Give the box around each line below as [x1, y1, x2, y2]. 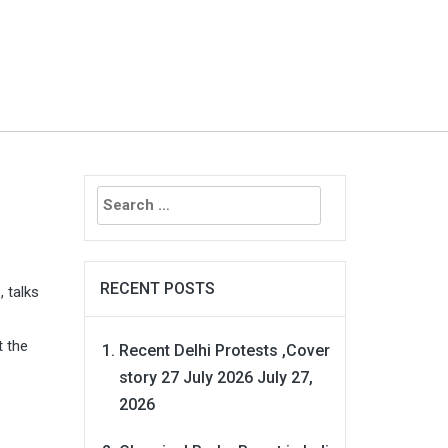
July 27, [256, 367, 313, 387]
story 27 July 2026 [118, 367, 253, 387]
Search [83, 178, 135, 197]
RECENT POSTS [99, 278, 215, 298]
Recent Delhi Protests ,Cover [118, 340, 330, 360]
